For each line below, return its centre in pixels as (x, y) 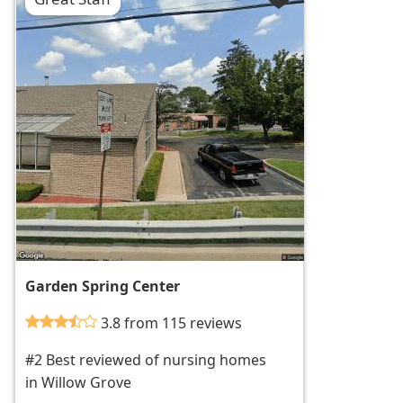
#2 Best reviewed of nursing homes (146, 360)
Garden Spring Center (103, 287)
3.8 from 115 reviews (172, 323)
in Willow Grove (79, 383)
